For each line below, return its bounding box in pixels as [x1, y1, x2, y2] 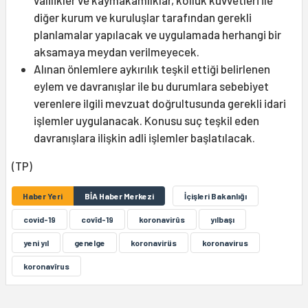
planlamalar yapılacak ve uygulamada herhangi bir [34, 27, 281, 42]
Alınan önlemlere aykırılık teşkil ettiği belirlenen [34, 62, 270, 76]
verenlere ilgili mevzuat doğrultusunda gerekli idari [34, 96, 286, 111]
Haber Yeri [23, 191, 63, 201]
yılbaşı [210, 214, 234, 225]
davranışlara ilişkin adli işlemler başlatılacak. [34, 131, 255, 145]
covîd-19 [81, 214, 113, 225]
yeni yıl [23, 238, 49, 248]
